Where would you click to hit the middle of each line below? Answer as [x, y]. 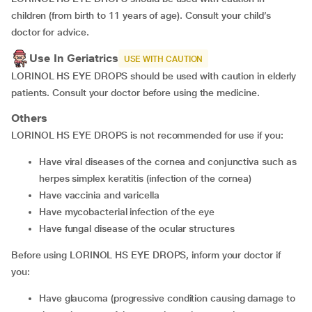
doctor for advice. [50, 32]
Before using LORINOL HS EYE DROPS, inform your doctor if [146, 255]
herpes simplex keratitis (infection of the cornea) [146, 178]
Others [29, 118]
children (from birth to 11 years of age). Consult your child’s [141, 15]
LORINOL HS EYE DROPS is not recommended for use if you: [149, 135]
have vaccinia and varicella [102, 195]
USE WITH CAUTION [163, 59]
